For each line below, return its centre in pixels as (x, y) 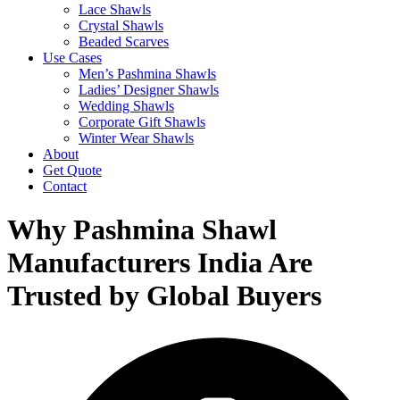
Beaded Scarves (124, 42)
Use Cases (72, 58)
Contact (65, 186)
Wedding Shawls (126, 106)
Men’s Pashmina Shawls (147, 74)
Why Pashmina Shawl (142, 230)
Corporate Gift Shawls (142, 122)
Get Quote (72, 170)
